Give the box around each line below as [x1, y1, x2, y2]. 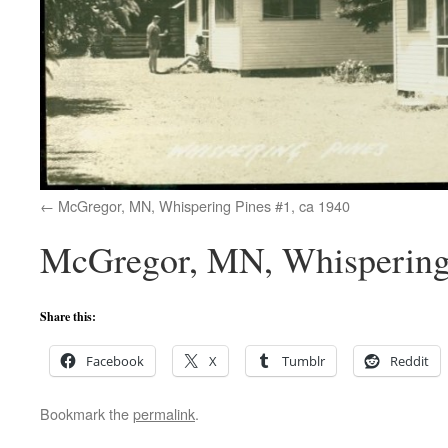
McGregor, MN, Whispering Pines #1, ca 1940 [58, 195, 350, 217]
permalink [133, 403, 195, 425]
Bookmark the [40, 403, 133, 425]
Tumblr [282, 352, 325, 371]
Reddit [390, 352, 429, 371]
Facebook [86, 352, 144, 371]
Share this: [40, 308, 96, 326]
